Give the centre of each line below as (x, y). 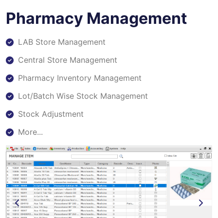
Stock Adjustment (51, 114)
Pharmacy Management (96, 18)
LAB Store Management (62, 42)
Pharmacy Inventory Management (80, 78)
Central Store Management (68, 60)
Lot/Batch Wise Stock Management (83, 96)
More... (30, 132)
